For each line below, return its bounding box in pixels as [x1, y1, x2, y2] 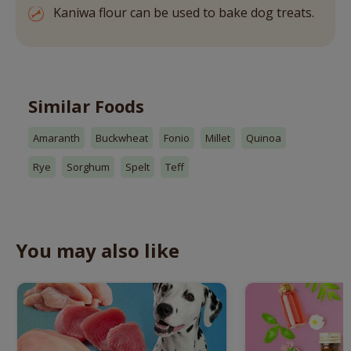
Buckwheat [96, 131, 148, 146]
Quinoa [246, 131, 281, 146]
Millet [205, 131, 230, 146]
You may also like [16, 237, 179, 264]
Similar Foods [28, 94, 144, 118]
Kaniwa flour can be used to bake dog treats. [53, 4, 314, 22]
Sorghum [67, 160, 110, 175]
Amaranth [33, 131, 80, 146]
